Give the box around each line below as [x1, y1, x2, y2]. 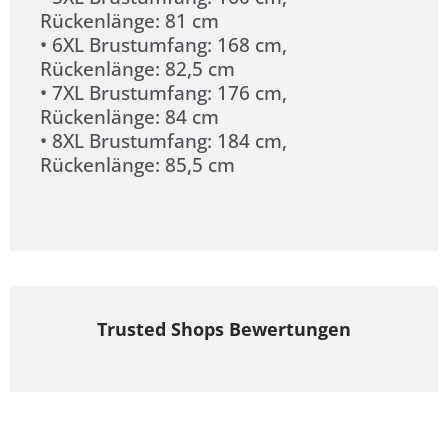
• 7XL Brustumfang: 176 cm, [40, 79, 287, 107]
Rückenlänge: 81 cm [40, 7, 219, 35]
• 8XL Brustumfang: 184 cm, [40, 127, 287, 155]
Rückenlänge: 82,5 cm [40, 55, 235, 83]
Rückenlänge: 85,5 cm [40, 151, 235, 179]
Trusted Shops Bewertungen [97, 317, 351, 342]
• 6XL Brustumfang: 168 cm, [40, 31, 287, 59]
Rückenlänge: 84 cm [40, 103, 219, 131]
